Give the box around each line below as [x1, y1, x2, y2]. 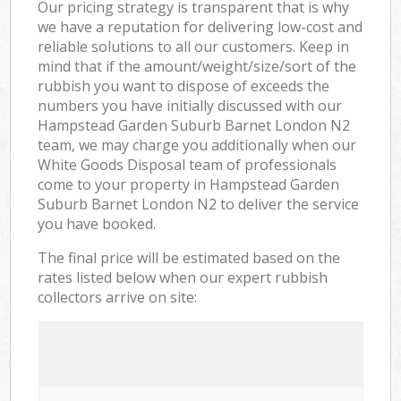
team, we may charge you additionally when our [38, 134, 357, 155]
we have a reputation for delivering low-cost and [38, 16, 363, 37]
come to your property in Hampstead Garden [38, 174, 340, 194]
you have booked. [38, 213, 157, 234]
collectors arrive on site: [38, 286, 198, 307]
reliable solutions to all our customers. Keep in [38, 36, 350, 56]
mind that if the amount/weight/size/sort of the [38, 55, 357, 76]
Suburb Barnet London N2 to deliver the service [38, 193, 360, 214]
